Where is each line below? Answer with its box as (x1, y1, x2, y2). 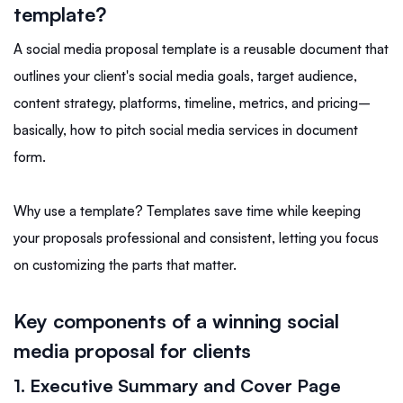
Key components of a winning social (13, 309, 340, 334)
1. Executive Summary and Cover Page (13, 374, 341, 398)
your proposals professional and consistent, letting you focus (13, 229, 379, 247)
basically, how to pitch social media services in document (13, 121, 358, 139)
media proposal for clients (13, 338, 252, 363)
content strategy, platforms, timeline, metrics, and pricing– (13, 94, 374, 112)
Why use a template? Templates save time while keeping (13, 202, 361, 220)
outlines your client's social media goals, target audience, (13, 67, 357, 85)
